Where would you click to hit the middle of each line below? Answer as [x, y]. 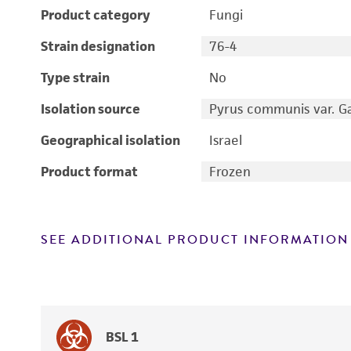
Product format [89, 172]
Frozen [230, 172]
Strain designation [98, 46]
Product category [96, 15]
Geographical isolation [110, 140]
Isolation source [90, 109]
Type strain [75, 78]
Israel [225, 140]
